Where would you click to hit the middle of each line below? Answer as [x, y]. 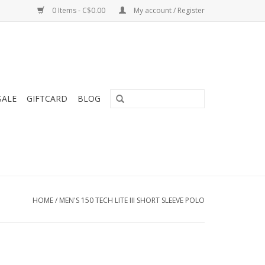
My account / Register [168, 10]
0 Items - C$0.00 [79, 10]
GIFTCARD [47, 98]
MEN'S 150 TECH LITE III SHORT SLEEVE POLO [132, 200]
